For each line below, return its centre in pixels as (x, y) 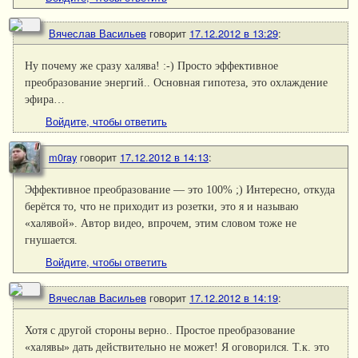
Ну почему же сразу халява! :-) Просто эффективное (152, 65)
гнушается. (52, 239)
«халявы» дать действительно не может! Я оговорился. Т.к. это (177, 346)
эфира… (45, 99)
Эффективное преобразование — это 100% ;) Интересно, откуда (180, 189)
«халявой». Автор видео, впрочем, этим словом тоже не (161, 223)
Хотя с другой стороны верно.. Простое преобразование (160, 330)
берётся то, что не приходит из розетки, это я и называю (162, 206)
